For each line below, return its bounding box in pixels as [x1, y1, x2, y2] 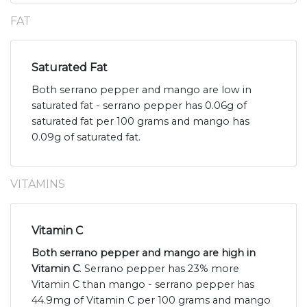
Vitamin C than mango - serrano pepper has [32, 278, 254, 291]
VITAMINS [10, 177, 65, 191]
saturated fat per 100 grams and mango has [32, 115, 249, 128]
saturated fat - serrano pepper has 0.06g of [32, 99, 247, 112]
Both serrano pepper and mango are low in [32, 84, 251, 97]
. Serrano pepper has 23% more [79, 262, 239, 275]
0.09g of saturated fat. [32, 131, 140, 144]
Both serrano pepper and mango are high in [32, 247, 256, 260]
